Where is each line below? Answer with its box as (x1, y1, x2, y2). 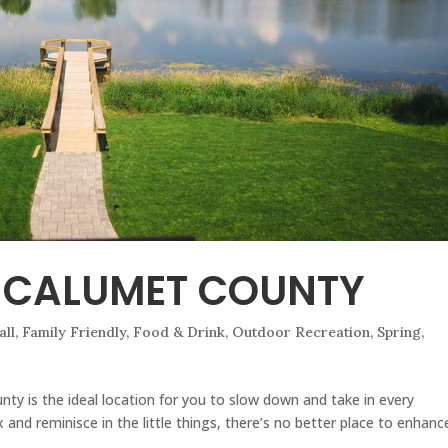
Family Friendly (22, 323, 127, 342)
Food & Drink (133, 323, 226, 342)
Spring (377, 323, 422, 342)
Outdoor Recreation (232, 323, 371, 342)
